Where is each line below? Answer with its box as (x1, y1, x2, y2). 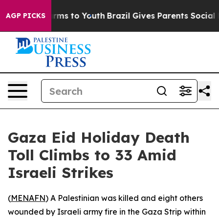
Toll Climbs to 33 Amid (8, 146, 176, 164)
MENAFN (11, 193, 45, 203)
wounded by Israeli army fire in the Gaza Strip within (8, 207, 206, 217)
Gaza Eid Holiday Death (8, 128, 190, 147)
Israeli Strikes (8, 163, 113, 182)
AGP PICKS (6, 11, 45, 20)
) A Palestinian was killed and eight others (45, 193, 203, 203)
